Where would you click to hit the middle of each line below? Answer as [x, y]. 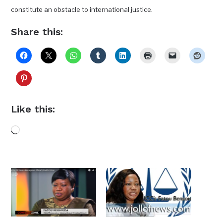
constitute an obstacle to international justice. [82, 10]
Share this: [37, 32]
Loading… [38, 131]
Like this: [33, 109]
